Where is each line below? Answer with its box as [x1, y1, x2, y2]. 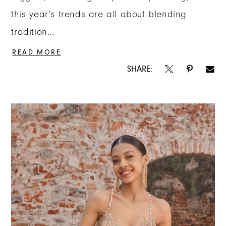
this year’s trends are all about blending [11, 9, 187, 20]
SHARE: [127, 64, 152, 74]
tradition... [11, 27, 54, 38]
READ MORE [12, 48, 61, 56]
